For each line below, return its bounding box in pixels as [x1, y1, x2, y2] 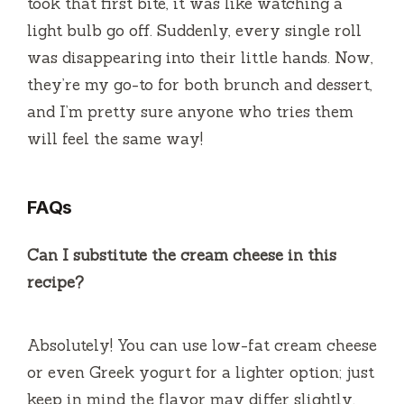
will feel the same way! [27, 129, 203, 150]
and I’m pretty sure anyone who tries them [27, 102, 353, 123]
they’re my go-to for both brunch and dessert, [27, 75, 372, 96]
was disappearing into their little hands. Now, [27, 48, 373, 69]
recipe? [27, 272, 84, 293]
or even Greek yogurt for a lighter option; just [27, 363, 374, 383]
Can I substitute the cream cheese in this [27, 245, 336, 266]
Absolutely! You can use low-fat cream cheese [27, 335, 377, 356]
